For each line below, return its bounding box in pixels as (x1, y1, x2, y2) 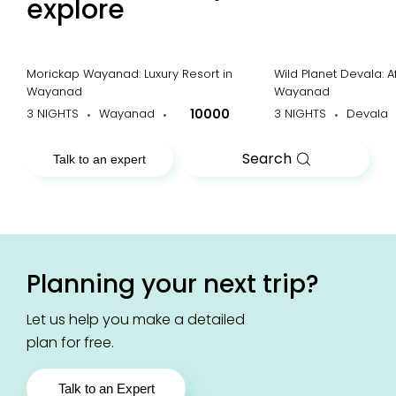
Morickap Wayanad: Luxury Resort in (27, 65, 232, 82)
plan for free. (27, 332, 114, 353)
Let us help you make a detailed (27, 309, 245, 330)
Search (242, 148, 296, 169)
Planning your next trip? (27, 267, 319, 301)
